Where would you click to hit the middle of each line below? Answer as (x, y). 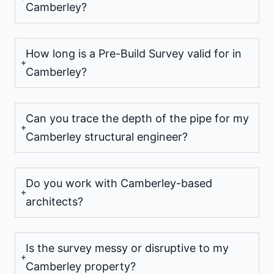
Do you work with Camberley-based (119, 183)
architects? (54, 202)
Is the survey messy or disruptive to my (127, 248)
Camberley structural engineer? (107, 137)
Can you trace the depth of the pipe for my (137, 119)
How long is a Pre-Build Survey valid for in (134, 54)
